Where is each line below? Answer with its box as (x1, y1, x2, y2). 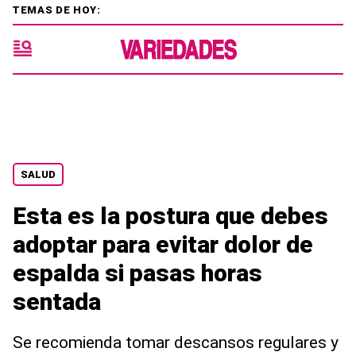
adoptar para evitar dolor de (13, 230, 313, 258)
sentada (13, 288, 101, 315)
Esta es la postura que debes (13, 202, 328, 230)
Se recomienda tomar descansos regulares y (13, 333, 339, 352)
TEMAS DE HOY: (12, 3, 101, 16)
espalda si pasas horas (13, 259, 262, 287)
